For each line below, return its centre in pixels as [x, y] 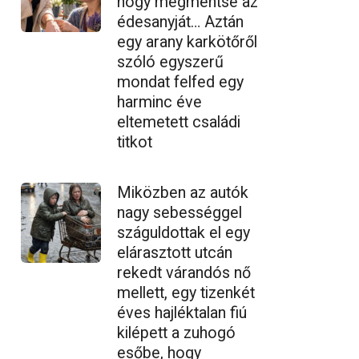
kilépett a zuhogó [176, 333]
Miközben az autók [183, 192]
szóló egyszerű [170, 62]
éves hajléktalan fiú [182, 313]
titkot [135, 142]
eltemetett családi [179, 122]
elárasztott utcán [175, 252]
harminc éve [159, 102]
